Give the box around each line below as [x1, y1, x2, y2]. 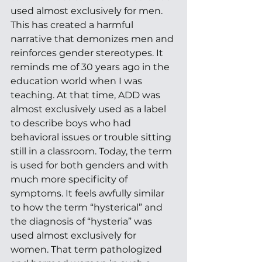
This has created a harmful [11, 19, 136, 30]
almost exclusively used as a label [11, 103, 168, 115]
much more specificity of [11, 173, 130, 185]
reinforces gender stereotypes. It [11, 47, 166, 58]
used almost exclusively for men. [11, 5, 165, 16]
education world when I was [11, 75, 144, 87]
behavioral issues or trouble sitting [11, 131, 174, 143]
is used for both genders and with [11, 159, 171, 171]
